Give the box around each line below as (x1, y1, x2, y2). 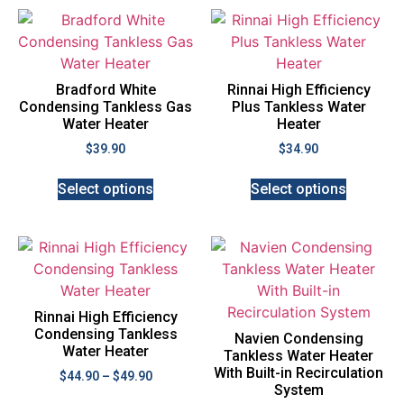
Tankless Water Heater (224, 347, 373, 365)
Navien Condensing (234, 330, 363, 348)
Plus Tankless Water (231, 98, 366, 116)
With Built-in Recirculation (214, 364, 383, 382)
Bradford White (55, 81, 156, 99)
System (273, 381, 324, 399)
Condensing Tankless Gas (19, 98, 192, 116)
